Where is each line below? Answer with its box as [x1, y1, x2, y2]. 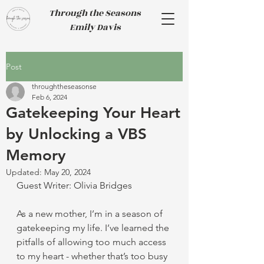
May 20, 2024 [44, 167, 91, 177]
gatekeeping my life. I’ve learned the [16, 222, 171, 233]
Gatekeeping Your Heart [6, 104, 180, 122]
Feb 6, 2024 [32, 93, 67, 101]
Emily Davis [67, 21, 123, 34]
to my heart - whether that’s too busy [16, 250, 170, 262]
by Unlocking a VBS [6, 125, 147, 143]
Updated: [6, 167, 44, 177]
